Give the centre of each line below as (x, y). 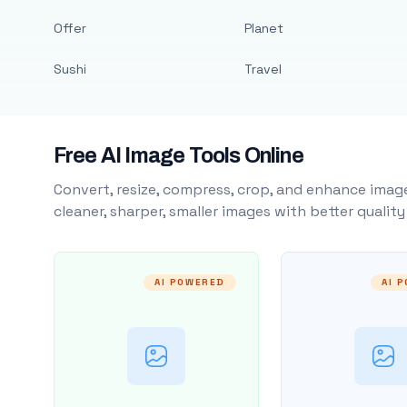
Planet (263, 28)
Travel (263, 69)
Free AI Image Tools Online (178, 156)
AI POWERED (189, 282)
